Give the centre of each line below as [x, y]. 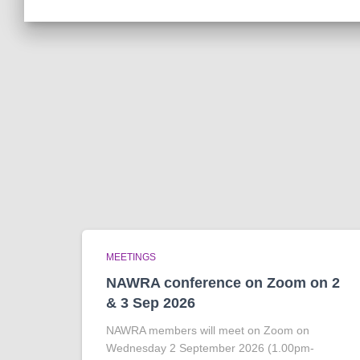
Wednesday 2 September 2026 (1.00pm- [210, 348]
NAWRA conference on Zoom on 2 [223, 282]
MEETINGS [131, 257]
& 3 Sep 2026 [151, 303]
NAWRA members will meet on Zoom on [208, 330]
